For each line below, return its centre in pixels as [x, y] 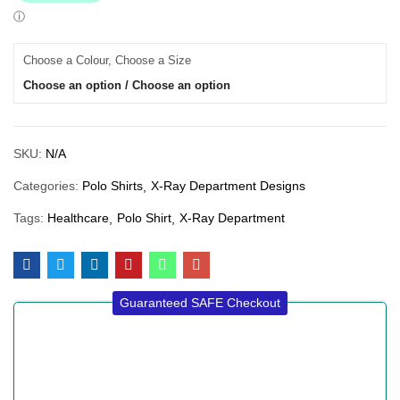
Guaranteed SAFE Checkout [200, 303]
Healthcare [78, 218]
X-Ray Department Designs [228, 186]
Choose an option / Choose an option [127, 85]
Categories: [48, 186]
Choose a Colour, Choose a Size [107, 60]
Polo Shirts [112, 186]
